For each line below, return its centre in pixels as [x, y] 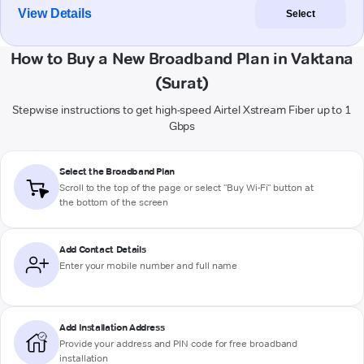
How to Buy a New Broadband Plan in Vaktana [182, 59]
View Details [55, 14]
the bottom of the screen [114, 202]
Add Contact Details [103, 249]
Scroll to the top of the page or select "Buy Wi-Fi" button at [186, 188]
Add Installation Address [112, 327]
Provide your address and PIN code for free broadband [179, 344]
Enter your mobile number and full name [149, 266]
